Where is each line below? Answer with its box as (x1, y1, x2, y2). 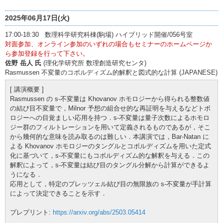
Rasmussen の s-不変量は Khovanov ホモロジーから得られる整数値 (10, 95, 210, 103)
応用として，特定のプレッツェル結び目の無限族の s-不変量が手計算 (10, 180, 212, 188)
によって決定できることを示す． (10, 189, 107, 197)
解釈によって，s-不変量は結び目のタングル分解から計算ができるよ (10, 161, 210, 169)
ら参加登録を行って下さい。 (5, 49, 89, 57)
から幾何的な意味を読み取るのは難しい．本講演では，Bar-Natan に (10, 132, 209, 140)
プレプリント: (10, 208, 53, 216)
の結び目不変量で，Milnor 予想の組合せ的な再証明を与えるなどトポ (10, 104, 211, 112)
